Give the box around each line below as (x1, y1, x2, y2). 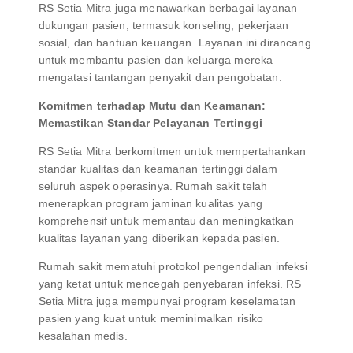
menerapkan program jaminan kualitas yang (38, 197, 263, 210)
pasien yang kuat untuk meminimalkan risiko (38, 312, 264, 325)
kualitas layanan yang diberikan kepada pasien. (38, 232, 280, 245)
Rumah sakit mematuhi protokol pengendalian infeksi (38, 260, 308, 273)
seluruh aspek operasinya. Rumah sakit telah (38, 180, 268, 193)
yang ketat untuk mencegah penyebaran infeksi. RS (38, 277, 302, 291)
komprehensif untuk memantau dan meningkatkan (38, 214, 294, 228)
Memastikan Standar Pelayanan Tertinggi (38, 117, 262, 130)
